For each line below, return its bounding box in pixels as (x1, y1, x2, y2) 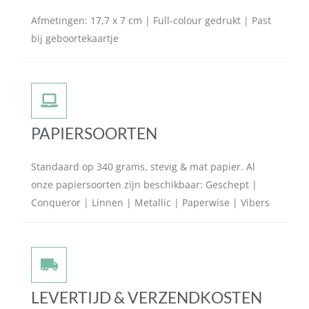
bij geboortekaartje (31, 31, 119, 45)
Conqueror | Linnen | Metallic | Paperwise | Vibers (31, 195, 270, 209)
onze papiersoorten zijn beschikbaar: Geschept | (31, 177, 257, 191)
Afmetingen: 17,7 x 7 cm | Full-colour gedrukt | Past (31, 13, 271, 27)
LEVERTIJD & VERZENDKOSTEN (31, 287, 262, 307)
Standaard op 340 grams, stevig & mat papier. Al (31, 159, 255, 173)
